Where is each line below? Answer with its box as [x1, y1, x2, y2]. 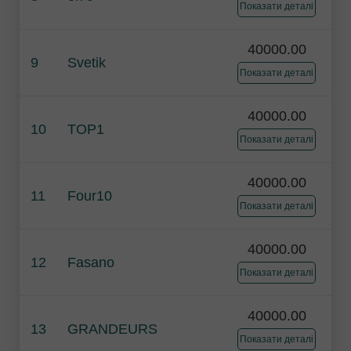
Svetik [67, 55, 106, 71]
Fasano [67, 255, 114, 271]
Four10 [67, 188, 112, 204]
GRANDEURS [67, 321, 157, 338]
